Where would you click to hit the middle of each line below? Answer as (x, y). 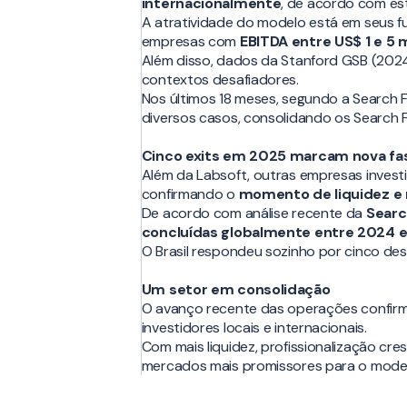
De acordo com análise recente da (253, 213)
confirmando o (190, 194)
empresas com (190, 42)
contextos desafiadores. (220, 80)
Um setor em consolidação (236, 290)
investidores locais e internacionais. (254, 328)
